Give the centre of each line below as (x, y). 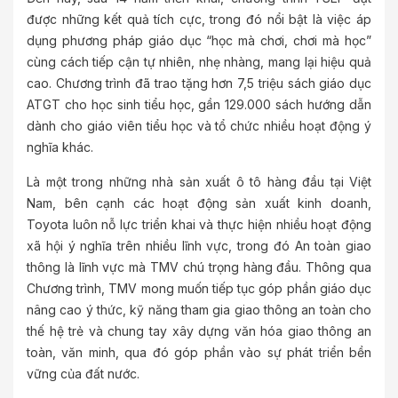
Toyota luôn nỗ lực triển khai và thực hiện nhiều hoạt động (199, 225)
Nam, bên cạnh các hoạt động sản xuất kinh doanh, (199, 203)
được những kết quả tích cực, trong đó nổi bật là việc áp (199, 20)
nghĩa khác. (60, 147)
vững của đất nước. (83, 374)
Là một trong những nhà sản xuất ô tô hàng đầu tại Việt (199, 182)
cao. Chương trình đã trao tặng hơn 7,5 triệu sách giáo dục (199, 84)
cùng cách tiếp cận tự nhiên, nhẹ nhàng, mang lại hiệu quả (199, 62)
